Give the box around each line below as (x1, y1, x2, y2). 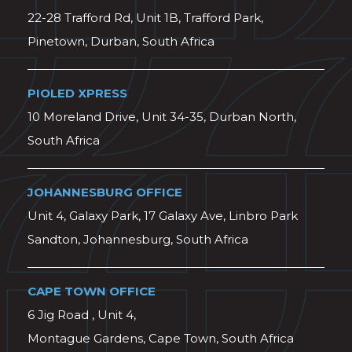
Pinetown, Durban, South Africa (27, 34, 214, 49)
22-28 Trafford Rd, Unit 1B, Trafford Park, (27, 10, 263, 26)
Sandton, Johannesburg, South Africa (27, 232, 248, 247)
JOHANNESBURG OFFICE (27, 185, 182, 200)
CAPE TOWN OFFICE (27, 284, 156, 299)
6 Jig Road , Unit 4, (27, 307, 136, 323)
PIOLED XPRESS (27, 86, 127, 101)
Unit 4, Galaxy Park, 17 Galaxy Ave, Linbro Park (27, 208, 298, 224)
